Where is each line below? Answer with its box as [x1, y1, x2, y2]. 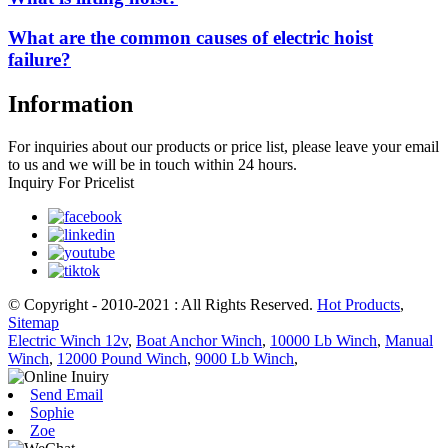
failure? [8, 49, 71, 71]
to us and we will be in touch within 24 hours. [8, 156, 297, 174]
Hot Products [317, 296, 400, 314]
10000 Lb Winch [270, 332, 377, 350]
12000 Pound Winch [57, 350, 187, 368]
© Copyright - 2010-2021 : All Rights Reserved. [8, 296, 317, 314]
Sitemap [8, 314, 59, 332]
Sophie [30, 404, 74, 422]
